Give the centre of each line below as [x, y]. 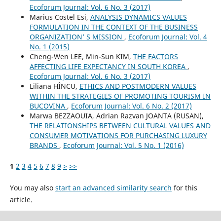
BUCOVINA [48, 106]
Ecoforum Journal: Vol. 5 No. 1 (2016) [123, 145]
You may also [32, 187]
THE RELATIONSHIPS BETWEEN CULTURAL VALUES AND [120, 125]
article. [21, 199]
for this [184, 187]
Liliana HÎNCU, [54, 86]
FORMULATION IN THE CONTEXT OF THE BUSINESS [113, 27]
